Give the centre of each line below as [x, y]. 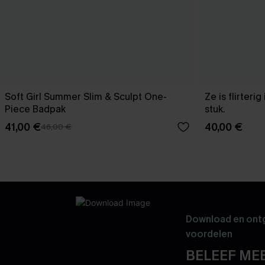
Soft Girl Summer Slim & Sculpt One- [86, 96]
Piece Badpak [35, 109]
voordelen [209, 234]
